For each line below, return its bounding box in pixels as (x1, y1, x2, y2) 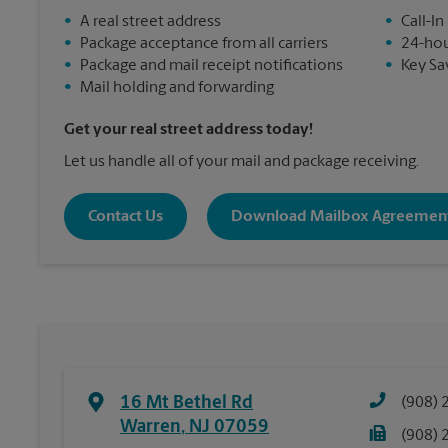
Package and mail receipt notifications (80, 58, 343, 74)
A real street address (80, 14, 221, 30)
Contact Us (88, 208, 163, 225)
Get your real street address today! (64, 122, 313, 138)
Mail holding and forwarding (80, 80, 274, 96)
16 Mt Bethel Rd (120, 394, 253, 413)
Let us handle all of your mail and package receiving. (64, 154, 419, 170)
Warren (120, 418, 181, 437)
